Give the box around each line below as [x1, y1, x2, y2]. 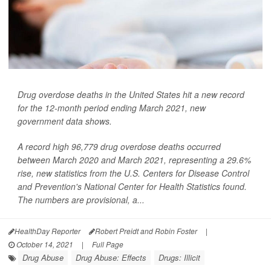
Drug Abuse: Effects [76, 252, 146, 264]
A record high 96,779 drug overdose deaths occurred [18, 140, 221, 153]
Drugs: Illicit [158, 252, 200, 264]
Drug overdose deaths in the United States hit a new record [18, 88, 244, 101]
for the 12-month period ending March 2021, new [18, 102, 206, 114]
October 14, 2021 [15, 239, 73, 250]
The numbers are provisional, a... [18, 194, 145, 206]
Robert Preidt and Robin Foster [95, 226, 197, 237]
